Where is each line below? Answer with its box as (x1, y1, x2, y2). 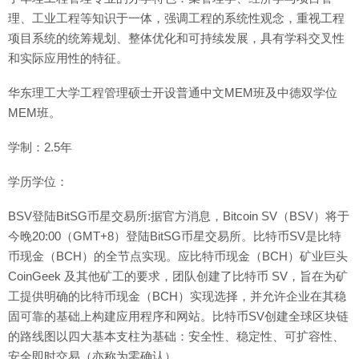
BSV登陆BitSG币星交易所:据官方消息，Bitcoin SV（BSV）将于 (8, 209, 349, 223)
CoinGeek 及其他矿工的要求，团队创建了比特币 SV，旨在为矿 (8, 269, 348, 283)
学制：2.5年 (8, 140, 72, 154)
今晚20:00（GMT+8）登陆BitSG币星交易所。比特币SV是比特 (8, 229, 341, 243)
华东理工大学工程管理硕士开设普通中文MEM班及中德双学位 (8, 86, 337, 99)
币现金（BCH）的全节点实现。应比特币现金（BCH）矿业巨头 (8, 249, 348, 263)
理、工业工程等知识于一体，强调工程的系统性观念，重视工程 (8, 11, 345, 25)
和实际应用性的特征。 (8, 51, 128, 65)
